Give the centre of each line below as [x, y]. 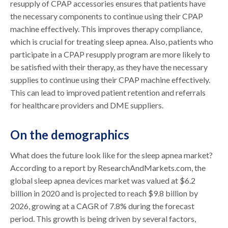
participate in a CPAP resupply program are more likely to [110, 54]
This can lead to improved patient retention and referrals [108, 92]
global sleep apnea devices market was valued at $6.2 [103, 180]
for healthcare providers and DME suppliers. [88, 105]
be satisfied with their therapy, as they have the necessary [109, 67]
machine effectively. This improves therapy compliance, [106, 28]
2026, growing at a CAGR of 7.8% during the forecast [103, 206]
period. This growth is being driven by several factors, [103, 218]
